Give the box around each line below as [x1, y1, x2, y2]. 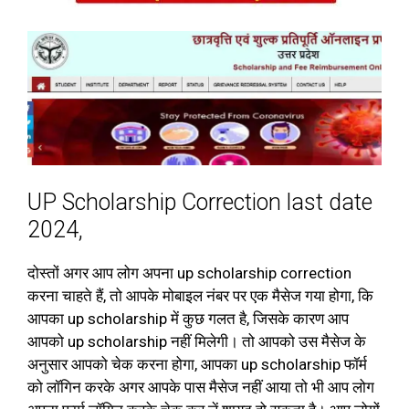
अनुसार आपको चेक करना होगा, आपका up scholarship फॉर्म [27, 355, 367, 373]
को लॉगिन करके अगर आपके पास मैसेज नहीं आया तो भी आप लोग [27, 378, 374, 396]
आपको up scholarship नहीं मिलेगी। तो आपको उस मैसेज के [27, 332, 366, 351]
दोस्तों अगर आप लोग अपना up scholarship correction [27, 264, 351, 282]
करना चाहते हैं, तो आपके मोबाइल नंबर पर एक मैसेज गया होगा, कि [27, 287, 373, 305]
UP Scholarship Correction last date [27, 189, 372, 215]
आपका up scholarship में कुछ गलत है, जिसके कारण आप [27, 309, 349, 328]
